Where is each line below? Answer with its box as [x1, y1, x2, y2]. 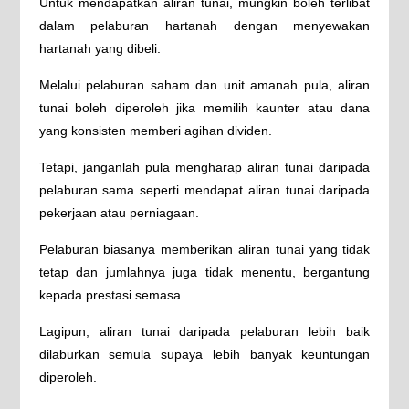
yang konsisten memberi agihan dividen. [38, 123, 272, 138]
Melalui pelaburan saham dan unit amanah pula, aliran [38, 78, 371, 92]
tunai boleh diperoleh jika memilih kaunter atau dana [38, 100, 371, 115]
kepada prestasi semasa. [38, 288, 184, 302]
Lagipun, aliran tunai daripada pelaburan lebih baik [38, 324, 371, 339]
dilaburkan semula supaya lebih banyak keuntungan [38, 347, 371, 362]
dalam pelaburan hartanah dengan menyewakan [38, 18, 371, 33]
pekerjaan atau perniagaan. [38, 205, 199, 220]
